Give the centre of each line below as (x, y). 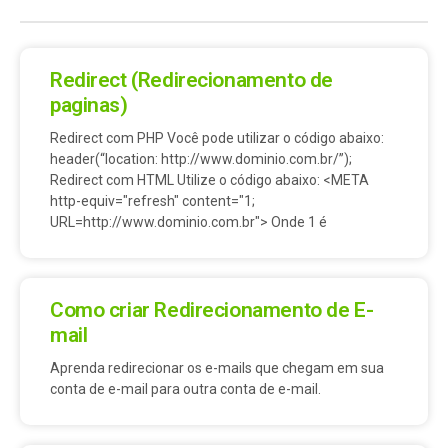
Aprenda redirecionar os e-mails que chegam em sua (217, 368)
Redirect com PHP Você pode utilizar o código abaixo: (217, 138)
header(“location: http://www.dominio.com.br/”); (201, 159)
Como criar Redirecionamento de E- (212, 310)
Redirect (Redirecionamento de (191, 80)
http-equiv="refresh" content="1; (152, 201)
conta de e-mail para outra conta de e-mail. (185, 389)
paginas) (89, 105)
